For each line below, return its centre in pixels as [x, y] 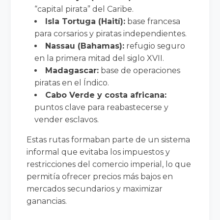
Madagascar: [72, 70]
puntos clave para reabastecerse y [102, 107]
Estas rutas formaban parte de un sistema [109, 139]
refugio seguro [155, 46]
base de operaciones [140, 70]
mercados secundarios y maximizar [95, 189]
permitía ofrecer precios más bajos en [100, 176]
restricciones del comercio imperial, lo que [109, 164]
